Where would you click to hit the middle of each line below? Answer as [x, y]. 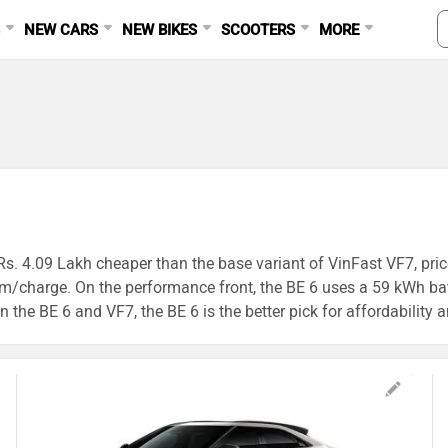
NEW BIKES [160, 30]
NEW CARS [61, 30]
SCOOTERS [258, 30]
